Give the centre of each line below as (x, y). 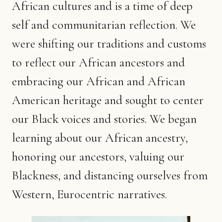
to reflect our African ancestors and (98, 62)
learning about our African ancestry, (100, 138)
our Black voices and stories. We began (104, 119)
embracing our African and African (99, 81)
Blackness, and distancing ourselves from (110, 175)
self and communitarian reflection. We (104, 25)
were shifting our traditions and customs (109, 43)
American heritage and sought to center (108, 100)
